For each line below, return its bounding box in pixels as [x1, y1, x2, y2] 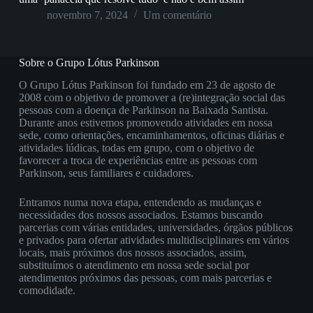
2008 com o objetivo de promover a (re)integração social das [18, 92, 285, 104]
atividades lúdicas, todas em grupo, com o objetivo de [18, 142, 254, 154]
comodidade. [18, 284, 75, 297]
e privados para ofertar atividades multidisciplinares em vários [18, 234, 289, 247]
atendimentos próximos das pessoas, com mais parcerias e [18, 272, 272, 284]
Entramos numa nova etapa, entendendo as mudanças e [18, 196, 261, 209]
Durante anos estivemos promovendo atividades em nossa [18, 117, 272, 129]
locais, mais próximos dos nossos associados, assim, [18, 247, 247, 259]
